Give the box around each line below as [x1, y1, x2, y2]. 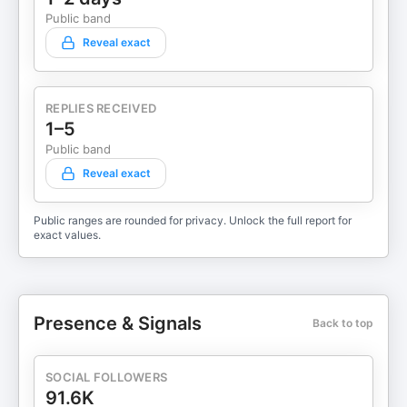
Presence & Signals [34, 313, 202, 334]
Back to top [313, 316, 373, 330]
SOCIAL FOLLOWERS [45, 370, 168, 384]
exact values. [34, 228, 101, 242]
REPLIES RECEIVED [45, 101, 157, 115]
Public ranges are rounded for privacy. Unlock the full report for [34, 213, 352, 227]
